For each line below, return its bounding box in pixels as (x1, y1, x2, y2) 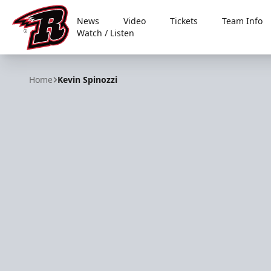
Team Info (222, 15, 263, 27)
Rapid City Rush (11, 50, 82, 64)
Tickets (170, 15, 198, 27)
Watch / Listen (77, 27, 135, 39)
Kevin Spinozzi (57, 74, 117, 85)
